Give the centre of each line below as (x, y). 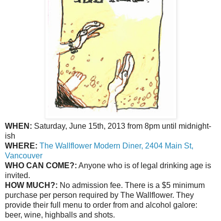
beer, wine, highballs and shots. (60, 215)
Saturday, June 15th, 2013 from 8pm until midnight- (122, 126)
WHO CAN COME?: (41, 165)
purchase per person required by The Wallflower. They (99, 195)
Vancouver (24, 155)
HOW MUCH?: (31, 185)
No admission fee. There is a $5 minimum (131, 185)
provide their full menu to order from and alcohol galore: (101, 205)
